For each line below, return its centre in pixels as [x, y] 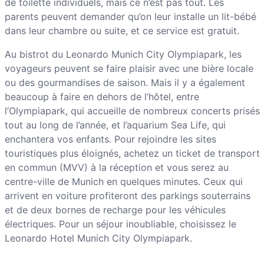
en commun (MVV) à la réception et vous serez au [116, 168]
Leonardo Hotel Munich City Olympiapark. [98, 238]
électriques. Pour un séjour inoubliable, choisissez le [120, 224]
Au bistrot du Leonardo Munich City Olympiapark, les [123, 55]
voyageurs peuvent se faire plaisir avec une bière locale [129, 69]
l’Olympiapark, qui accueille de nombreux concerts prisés [132, 111]
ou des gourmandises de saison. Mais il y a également [125, 83]
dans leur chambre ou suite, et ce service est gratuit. [122, 31]
